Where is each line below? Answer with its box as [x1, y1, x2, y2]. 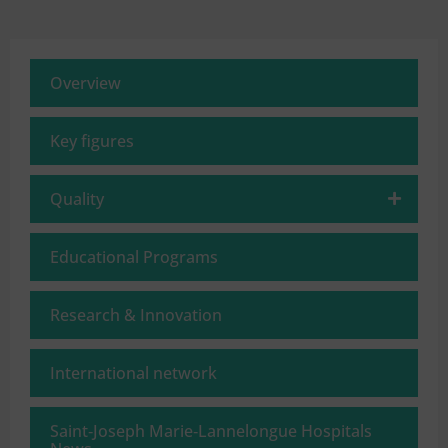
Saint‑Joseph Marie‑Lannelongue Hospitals [50, 420, 372, 443]
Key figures [50, 130, 134, 153]
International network [50, 362, 217, 385]
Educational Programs [50, 246, 218, 269]
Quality [50, 188, 104, 211]
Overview [50, 72, 121, 95]
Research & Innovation [50, 304, 222, 327]
